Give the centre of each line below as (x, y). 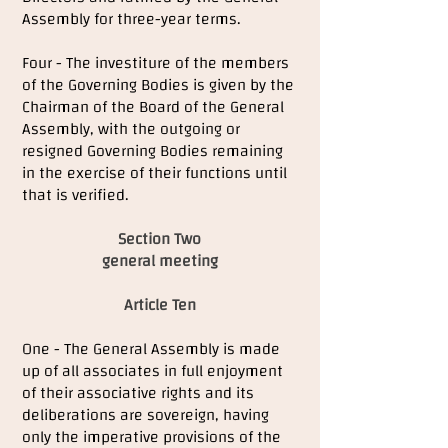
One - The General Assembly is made (151, 349)
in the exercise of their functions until (154, 173)
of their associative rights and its (138, 393)
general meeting (159, 261)
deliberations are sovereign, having (145, 415)
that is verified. (75, 195)
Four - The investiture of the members (155, 63)
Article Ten (159, 305)
